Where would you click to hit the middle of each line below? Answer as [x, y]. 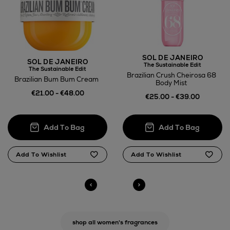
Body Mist [171, 83]
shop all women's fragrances [115, 222]
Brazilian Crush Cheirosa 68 [171, 75]
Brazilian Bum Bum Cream [56, 79]
